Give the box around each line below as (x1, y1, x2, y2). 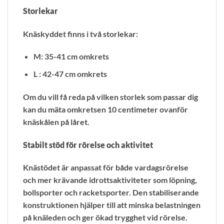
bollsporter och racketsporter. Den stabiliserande (23, 187, 199, 197)
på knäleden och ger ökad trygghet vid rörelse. (23, 212, 187, 222)
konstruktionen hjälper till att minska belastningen (23, 200, 200, 210)
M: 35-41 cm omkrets (33, 51, 109, 61)
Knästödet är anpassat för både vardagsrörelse (23, 162, 188, 172)
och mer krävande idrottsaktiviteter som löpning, (23, 175, 197, 185)
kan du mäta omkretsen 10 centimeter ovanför (23, 104, 188, 114)
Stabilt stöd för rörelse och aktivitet (23, 139, 153, 149)
